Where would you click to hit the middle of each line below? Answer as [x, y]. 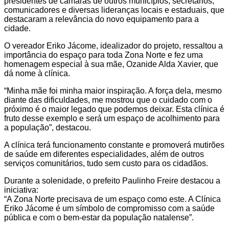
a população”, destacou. [48, 127]
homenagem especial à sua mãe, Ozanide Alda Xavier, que [111, 64]
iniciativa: [21, 190]
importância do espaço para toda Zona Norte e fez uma [104, 55]
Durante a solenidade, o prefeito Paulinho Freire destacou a [112, 180]
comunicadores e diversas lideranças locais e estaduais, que [114, 10]
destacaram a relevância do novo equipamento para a [101, 19]
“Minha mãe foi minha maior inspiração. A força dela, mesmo [113, 90]
